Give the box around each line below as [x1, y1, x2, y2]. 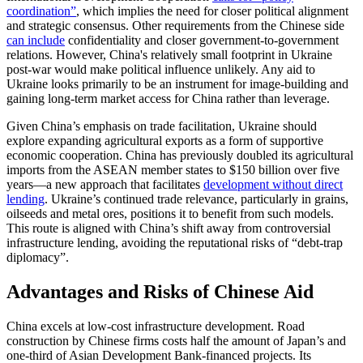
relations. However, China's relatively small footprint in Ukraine [6, 47, 332, 62]
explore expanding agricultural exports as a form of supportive [6, 133, 323, 147]
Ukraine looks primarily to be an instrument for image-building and [6, 76, 348, 91]
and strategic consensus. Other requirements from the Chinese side [6, 18, 344, 32]
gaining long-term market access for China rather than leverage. [6, 91, 330, 105]
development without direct [203, 177, 343, 191]
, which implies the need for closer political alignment [76, 3, 348, 18]
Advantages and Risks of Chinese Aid [6, 280, 314, 302]
